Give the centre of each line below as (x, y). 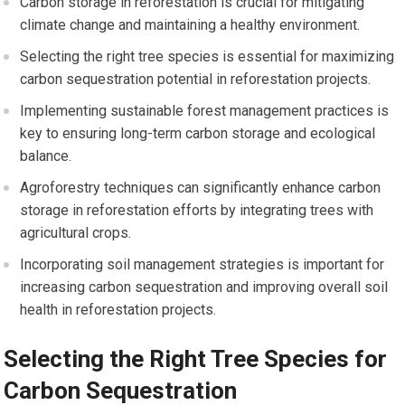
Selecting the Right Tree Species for (196, 359)
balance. (46, 156)
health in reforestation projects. (118, 310)
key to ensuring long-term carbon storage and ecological (198, 134)
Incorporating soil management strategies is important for (202, 265)
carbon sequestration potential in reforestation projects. (196, 80)
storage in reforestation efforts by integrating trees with (197, 211)
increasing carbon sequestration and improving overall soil (204, 287)
